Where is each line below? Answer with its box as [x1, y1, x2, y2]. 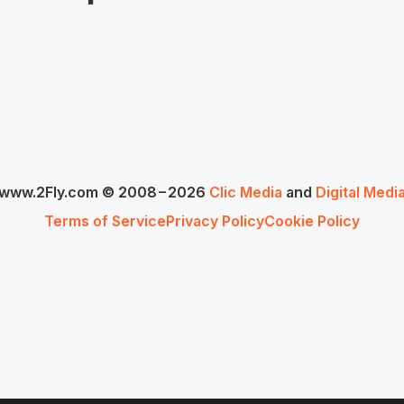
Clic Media [209, 183, 282, 201]
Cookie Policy [264, 212, 360, 230]
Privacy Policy [166, 212, 264, 230]
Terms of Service [44, 212, 166, 230]
